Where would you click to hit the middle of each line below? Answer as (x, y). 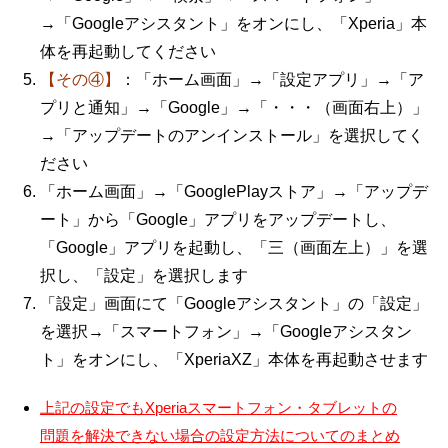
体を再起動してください (128, 51)
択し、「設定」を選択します (144, 275)
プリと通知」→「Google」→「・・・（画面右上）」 (234, 107)
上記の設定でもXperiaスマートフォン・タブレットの (218, 407)
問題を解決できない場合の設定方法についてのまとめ (220, 435)
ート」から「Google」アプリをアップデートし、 (218, 219)
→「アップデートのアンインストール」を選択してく (232, 135)
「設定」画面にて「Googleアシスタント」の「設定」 (234, 303)
